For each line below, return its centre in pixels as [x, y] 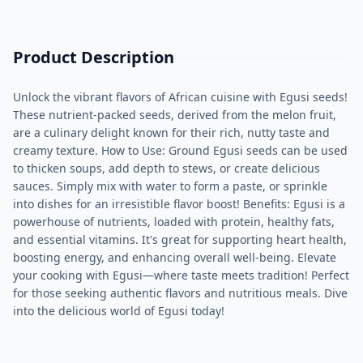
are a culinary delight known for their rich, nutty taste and [171, 132]
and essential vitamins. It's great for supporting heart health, [180, 239]
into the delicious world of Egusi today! [119, 311]
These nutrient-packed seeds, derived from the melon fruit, [175, 115]
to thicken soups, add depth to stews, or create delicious [167, 168]
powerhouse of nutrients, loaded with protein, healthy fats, [174, 222]
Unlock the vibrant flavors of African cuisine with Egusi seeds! [180, 97]
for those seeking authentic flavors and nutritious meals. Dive [180, 293]
